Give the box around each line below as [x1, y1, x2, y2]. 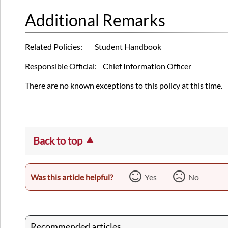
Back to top [33, 134, 82, 147]
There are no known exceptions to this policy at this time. [25, 80, 222, 91]
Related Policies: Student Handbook [25, 42, 161, 52]
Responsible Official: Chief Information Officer [25, 61, 191, 71]
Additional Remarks [25, 10, 165, 31]
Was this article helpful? [31, 172, 113, 182]
